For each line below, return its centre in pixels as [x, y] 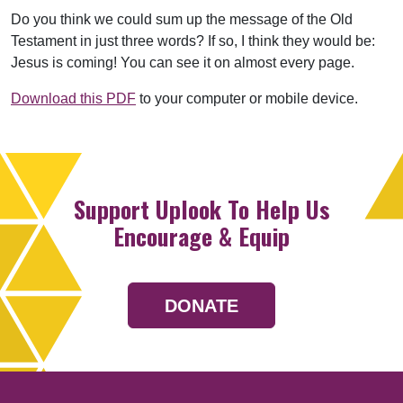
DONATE [201, 305]
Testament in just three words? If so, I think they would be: [193, 41]
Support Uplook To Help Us [201, 210]
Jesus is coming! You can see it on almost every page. [183, 63]
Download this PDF [73, 99]
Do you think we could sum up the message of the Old [182, 20]
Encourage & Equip [201, 237]
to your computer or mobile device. [247, 99]
